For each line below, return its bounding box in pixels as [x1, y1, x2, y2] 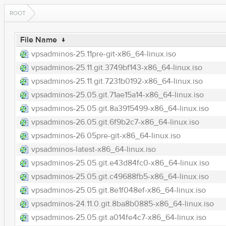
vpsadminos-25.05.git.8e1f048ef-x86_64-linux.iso [31, 185, 206, 195]
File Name [20, 35, 57, 45]
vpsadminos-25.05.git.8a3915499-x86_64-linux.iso [31, 103, 209, 114]
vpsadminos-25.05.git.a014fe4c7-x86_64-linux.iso [31, 212, 206, 222]
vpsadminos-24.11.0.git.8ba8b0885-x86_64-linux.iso [31, 199, 214, 209]
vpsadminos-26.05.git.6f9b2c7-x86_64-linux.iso [31, 117, 199, 127]
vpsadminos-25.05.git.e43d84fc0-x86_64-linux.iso [31, 158, 209, 168]
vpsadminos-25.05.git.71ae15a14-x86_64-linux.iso [31, 90, 204, 100]
